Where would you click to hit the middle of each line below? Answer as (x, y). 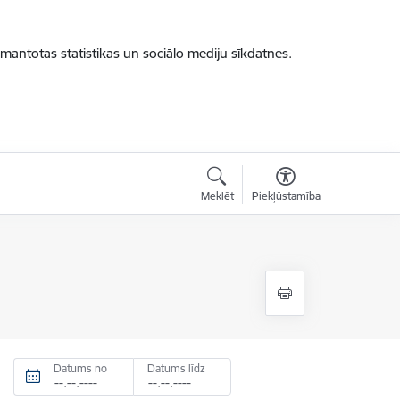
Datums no (81, 368)
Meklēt (217, 196)
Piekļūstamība (286, 196)
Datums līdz (177, 368)
